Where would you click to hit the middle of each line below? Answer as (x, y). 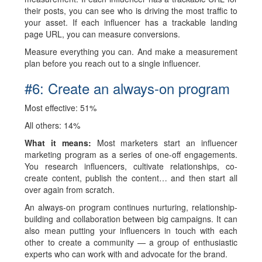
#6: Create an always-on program (127, 88)
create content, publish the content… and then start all (131, 178)
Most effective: (51, 108)
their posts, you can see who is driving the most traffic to (131, 11)
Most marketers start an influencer (167, 143)
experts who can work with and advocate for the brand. (126, 254)
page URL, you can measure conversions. (104, 34)
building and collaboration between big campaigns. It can (131, 219)
